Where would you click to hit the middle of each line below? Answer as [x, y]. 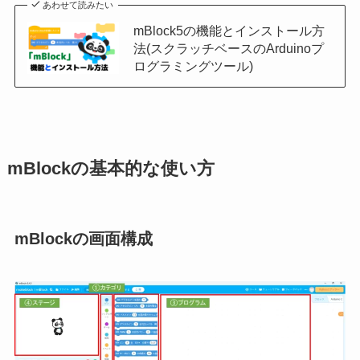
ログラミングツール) [193, 65]
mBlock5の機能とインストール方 [229, 30]
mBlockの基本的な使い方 [110, 168]
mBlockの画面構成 [83, 238]
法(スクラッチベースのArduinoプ [228, 48]
